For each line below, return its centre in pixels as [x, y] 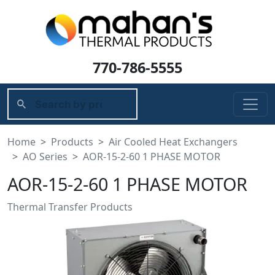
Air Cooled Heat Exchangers [173, 142]
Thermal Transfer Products [70, 207]
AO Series [45, 157]
